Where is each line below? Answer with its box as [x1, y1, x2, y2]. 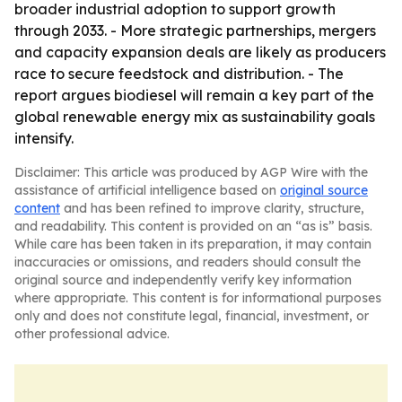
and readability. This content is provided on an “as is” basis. [14, 218, 372, 234]
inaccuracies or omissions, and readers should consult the [14, 254, 361, 270]
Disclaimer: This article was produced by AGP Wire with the [14, 164, 368, 180]
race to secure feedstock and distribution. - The [14, 65, 344, 83]
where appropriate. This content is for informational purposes [14, 290, 381, 306]
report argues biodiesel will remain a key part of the [14, 86, 374, 104]
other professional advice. [14, 326, 170, 342]
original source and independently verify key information [14, 272, 352, 288]
